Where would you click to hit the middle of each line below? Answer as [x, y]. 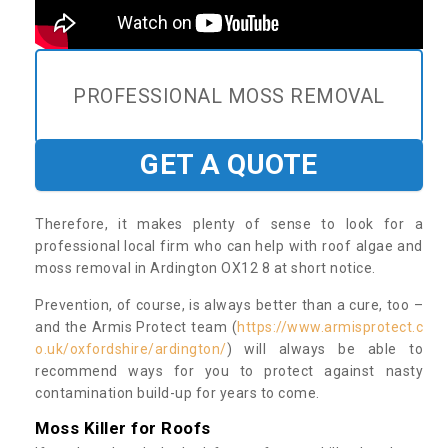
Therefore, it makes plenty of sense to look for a [229, 224]
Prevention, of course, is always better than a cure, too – [229, 305]
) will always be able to [324, 349]
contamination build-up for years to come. [177, 393]
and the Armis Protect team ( [136, 327]
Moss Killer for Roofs [123, 428]
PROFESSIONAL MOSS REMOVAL [229, 97]
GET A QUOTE [229, 165]
